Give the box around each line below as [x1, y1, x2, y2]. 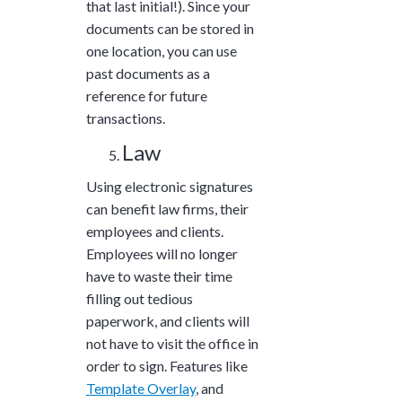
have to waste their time [86, 267, 232, 284]
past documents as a [86, 64, 210, 82]
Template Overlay [86, 379, 196, 397]
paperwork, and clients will [86, 311, 249, 329]
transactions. [86, 109, 165, 127]
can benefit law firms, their [86, 199, 249, 217]
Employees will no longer [86, 244, 238, 262]
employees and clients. [86, 222, 223, 240]
